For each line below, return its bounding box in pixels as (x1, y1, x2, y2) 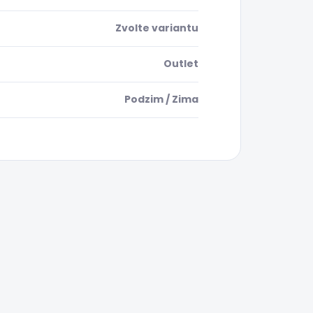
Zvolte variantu (115, 21, 198, 36)
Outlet (163, 57, 198, 71)
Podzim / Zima (124, 92, 198, 107)
